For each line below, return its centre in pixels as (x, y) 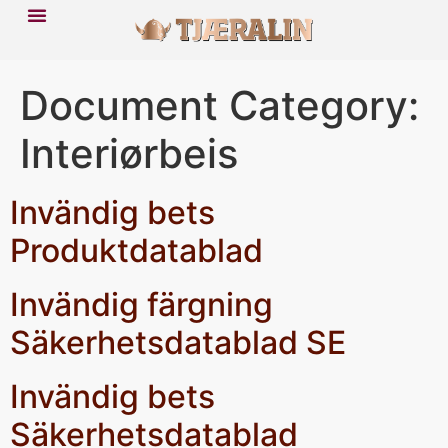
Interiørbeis (129, 154)
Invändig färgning (141, 305)
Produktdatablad (136, 251)
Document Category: (219, 106)
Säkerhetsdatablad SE (178, 343)
